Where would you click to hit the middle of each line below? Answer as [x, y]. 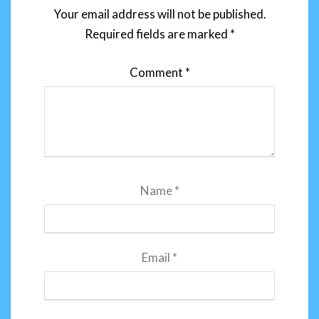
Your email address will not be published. [159, 14]
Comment [157, 72]
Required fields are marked [157, 34]
